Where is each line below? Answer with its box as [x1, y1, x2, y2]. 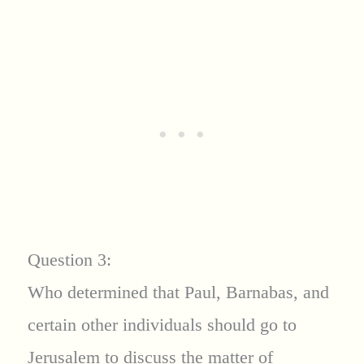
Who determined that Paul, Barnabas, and [27, 282, 329, 303]
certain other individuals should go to [27, 314, 297, 336]
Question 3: [27, 249, 111, 271]
